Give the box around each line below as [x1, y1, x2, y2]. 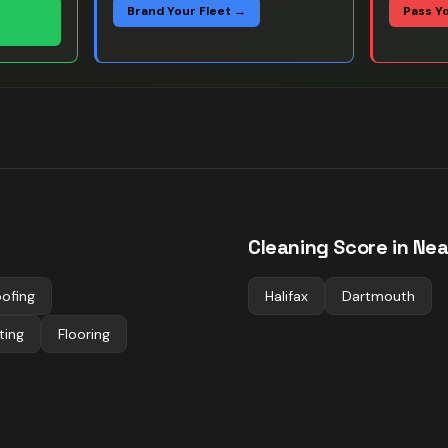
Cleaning [248, 234, 329, 260]
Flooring [58, 325, 110, 343]
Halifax [265, 287, 308, 305]
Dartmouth [342, 287, 415, 305]
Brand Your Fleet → [126, 3, 246, 19]
